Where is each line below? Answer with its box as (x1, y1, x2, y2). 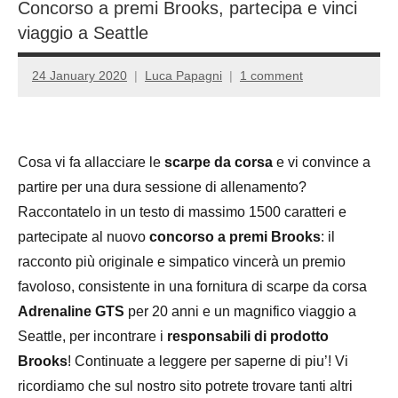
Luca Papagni (145, 68, 222, 84)
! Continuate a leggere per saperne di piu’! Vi (68, 353, 348, 369)
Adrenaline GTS (18, 303, 128, 319)
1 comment (240, 68, 303, 84)
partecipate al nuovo (18, 228, 149, 244)
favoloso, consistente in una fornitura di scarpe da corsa (18, 278, 367, 294)
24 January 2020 (32, 68, 127, 84)
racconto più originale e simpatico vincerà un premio (18, 253, 346, 269)
